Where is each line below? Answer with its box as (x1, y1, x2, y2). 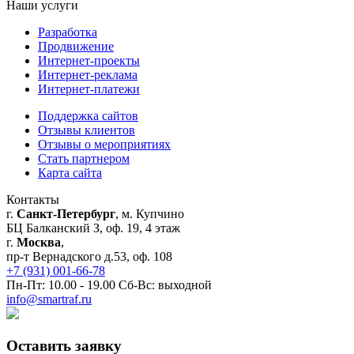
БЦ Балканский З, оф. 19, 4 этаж (6, 221, 180, 235)
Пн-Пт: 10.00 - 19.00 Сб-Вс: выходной (6, 278, 212, 292)
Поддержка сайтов (38, 109, 138, 123)
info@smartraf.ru (6, 292, 92, 307)
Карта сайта (38, 166, 102, 180)
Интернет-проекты (38, 54, 140, 68)
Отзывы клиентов (38, 123, 135, 137)
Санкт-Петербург (17, 207, 115, 221)
